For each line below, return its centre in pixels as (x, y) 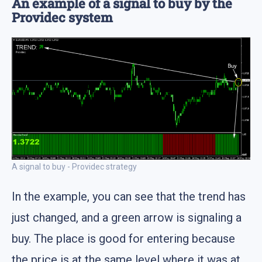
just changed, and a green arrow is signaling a (127, 217)
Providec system (62, 17)
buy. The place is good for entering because (123, 238)
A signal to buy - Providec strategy (74, 166)
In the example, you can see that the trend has (129, 196)
